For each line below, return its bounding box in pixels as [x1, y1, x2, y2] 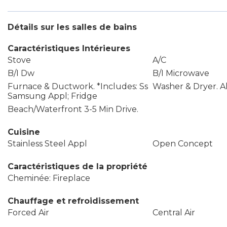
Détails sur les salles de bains [8, 22, 137, 32]
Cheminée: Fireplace [8, 173, 90, 183]
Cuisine [8, 127, 40, 137]
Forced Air [8, 208, 49, 217]
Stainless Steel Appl [8, 139, 87, 148]
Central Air [152, 208, 195, 217]
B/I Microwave [152, 68, 209, 78]
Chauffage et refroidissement [8, 196, 139, 206]
